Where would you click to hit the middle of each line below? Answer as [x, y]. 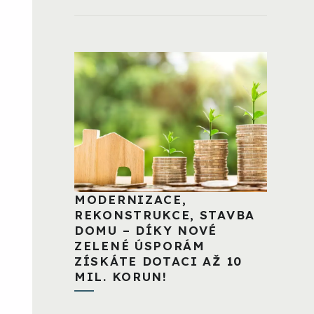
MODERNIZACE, [131, 199]
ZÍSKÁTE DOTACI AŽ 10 [158, 261]
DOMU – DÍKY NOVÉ [146, 230]
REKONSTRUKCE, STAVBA [165, 214]
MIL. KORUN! [121, 276]
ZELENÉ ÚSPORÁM [140, 245]
